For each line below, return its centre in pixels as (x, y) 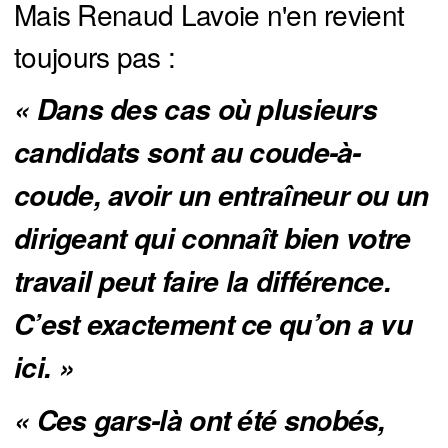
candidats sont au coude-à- (187, 152)
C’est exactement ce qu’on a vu (213, 324)
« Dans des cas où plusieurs (196, 109)
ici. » (44, 367)
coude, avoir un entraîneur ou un (221, 195)
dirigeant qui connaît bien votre (212, 238)
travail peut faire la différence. (202, 281)
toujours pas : (95, 56)
